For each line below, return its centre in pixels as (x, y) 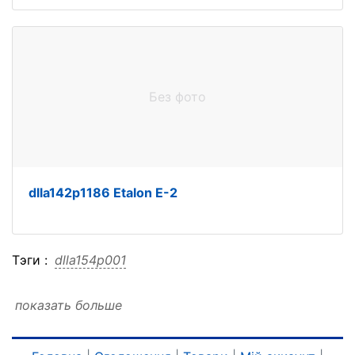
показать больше (69, 305)
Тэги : (32, 260)
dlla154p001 (90, 260)
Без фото (177, 97)
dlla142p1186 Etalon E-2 (103, 193)
